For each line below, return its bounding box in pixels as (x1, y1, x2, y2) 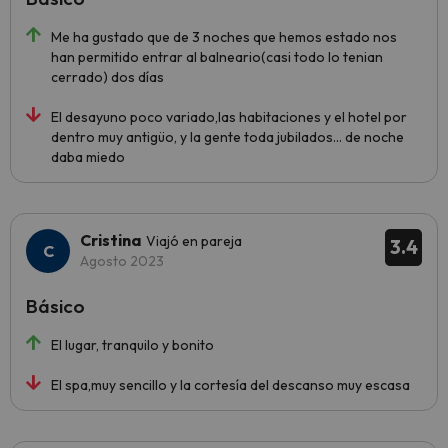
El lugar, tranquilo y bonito (51, 336, 214, 354)
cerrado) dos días (51, 68, 164, 86)
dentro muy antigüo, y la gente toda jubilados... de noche (51, 128, 404, 146)
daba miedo (51, 148, 125, 166)
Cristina (80, 230, 141, 250)
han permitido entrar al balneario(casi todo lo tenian (51, 48, 383, 66)
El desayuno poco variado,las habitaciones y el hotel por (51, 108, 407, 126)
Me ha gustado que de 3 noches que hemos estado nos (51, 28, 397, 46)
